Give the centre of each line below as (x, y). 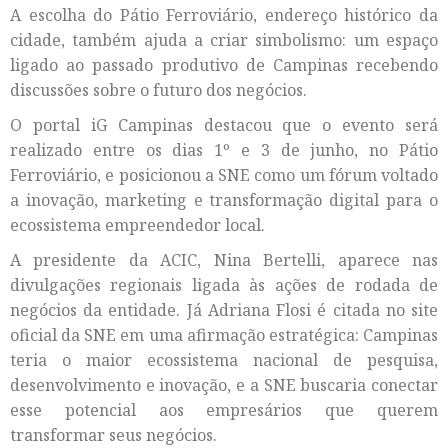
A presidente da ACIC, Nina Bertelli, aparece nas (224, 260)
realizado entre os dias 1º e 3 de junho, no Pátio (224, 150)
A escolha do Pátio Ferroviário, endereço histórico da (224, 15)
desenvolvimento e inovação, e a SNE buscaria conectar (224, 385)
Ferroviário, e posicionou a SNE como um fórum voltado (224, 175)
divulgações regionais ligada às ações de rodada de (224, 285)
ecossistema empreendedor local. (137, 225)
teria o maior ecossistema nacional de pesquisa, (224, 360)
